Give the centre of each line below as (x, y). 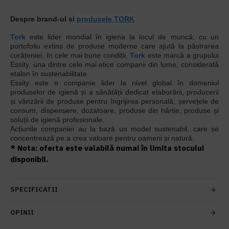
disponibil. (29, 159)
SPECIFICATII (34, 189)
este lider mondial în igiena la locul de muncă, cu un (122, 37)
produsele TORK (106, 19)
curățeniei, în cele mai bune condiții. (70, 55)
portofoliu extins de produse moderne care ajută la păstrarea (114, 46)
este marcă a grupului (182, 55)
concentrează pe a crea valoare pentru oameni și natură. (102, 138)
